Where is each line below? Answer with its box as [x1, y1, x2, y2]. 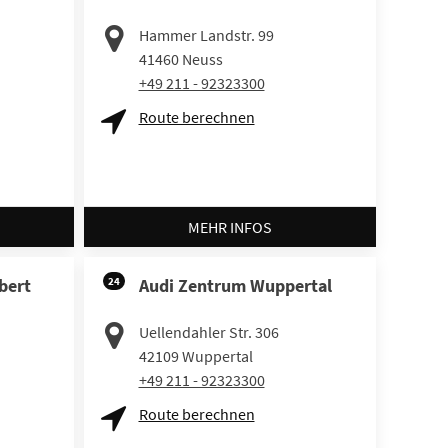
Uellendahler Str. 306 [138, 321, 279, 342]
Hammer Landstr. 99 [138, 24, 274, 45]
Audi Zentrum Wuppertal [138, 273, 332, 297]
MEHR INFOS [187, 216, 272, 237]
